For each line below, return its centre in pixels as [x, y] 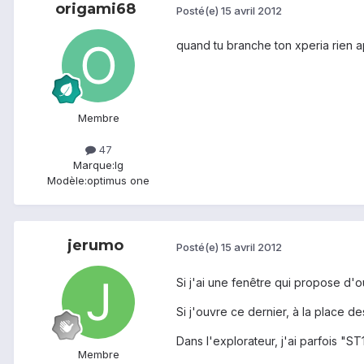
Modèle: [67, 181]
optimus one [118, 181]
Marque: [94, 165]
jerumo [95, 246]
